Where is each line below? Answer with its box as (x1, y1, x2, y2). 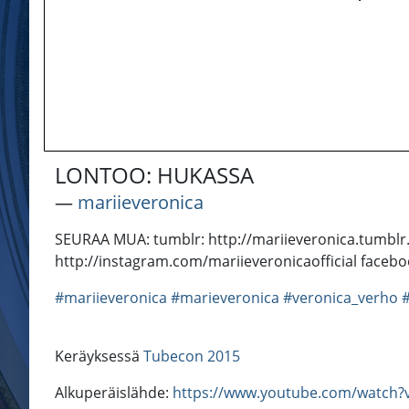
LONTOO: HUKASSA (55, 160, 254, 191)
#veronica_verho (283, 288, 398, 309)
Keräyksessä (55, 346, 143, 367)
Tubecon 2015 (143, 346, 240, 367)
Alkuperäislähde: (55, 383, 173, 404)
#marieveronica (171, 288, 279, 309)
